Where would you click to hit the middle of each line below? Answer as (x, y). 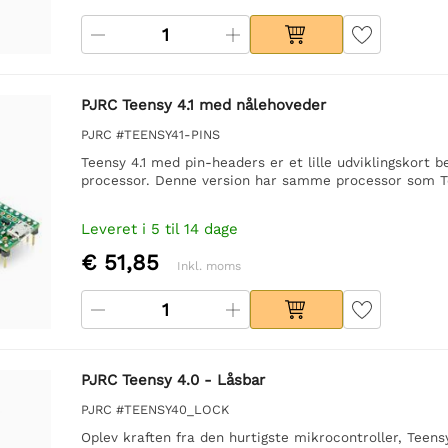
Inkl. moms (208, 265)
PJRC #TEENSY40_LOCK (154, 409)
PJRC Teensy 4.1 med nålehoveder (203, 104)
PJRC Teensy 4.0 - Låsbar (172, 379)
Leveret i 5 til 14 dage (159, 228)
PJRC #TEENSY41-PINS (150, 134)
